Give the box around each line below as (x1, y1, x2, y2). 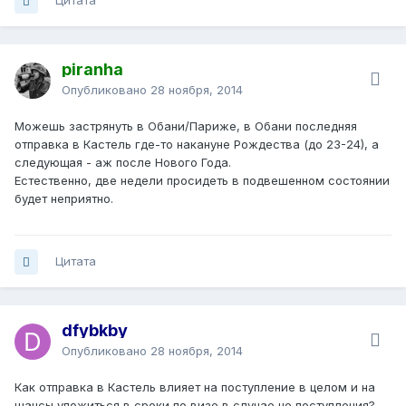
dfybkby (62, 321, 128, 341)
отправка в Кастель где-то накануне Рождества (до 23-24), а (14, 137, 379, 152)
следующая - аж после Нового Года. (14, 155, 231, 170)
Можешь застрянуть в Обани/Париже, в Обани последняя (14, 119, 357, 134)
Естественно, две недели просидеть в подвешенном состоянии (14, 173, 390, 188)
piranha (62, 60, 123, 80)
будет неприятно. (14, 191, 113, 207)
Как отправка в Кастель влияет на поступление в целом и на (14, 380, 375, 395)
